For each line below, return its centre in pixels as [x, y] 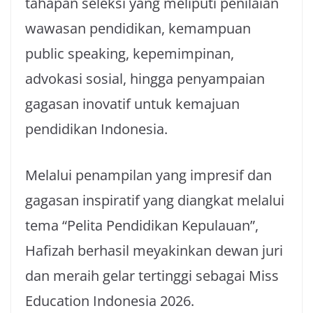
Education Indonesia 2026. [110, 301]
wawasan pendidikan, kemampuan [138, 28]
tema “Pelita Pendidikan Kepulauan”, [142, 225]
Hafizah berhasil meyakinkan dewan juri [154, 250]
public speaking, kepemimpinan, [130, 53]
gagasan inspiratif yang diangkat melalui [155, 200]
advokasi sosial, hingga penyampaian [145, 79]
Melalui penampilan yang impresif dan [148, 175]
